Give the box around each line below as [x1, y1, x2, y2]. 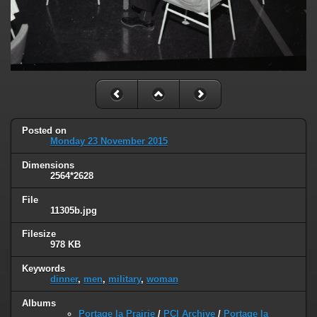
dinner [50, 274, 78, 285]
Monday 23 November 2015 [50, 135, 168, 146]
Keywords [22, 263, 65, 275]
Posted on [22, 125, 67, 136]
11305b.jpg [50, 204, 97, 216]
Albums [22, 298, 56, 309]
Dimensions [22, 159, 74, 171]
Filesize [22, 229, 56, 240]
